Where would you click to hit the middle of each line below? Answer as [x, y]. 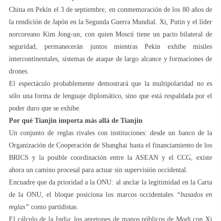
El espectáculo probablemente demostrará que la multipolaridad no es [110, 83]
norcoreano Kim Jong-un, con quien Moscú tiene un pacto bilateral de [110, 34]
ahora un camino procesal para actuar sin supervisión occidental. [98, 170]
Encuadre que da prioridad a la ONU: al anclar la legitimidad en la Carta [110, 182]
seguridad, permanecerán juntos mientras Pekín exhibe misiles [110, 46]
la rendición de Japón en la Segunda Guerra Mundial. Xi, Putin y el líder [110, 22]
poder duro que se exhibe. [45, 108]
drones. [19, 71]
